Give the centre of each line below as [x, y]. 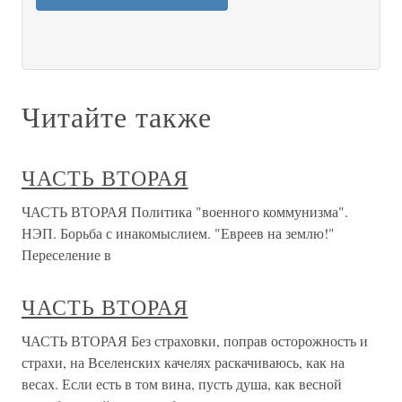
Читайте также [117, 116]
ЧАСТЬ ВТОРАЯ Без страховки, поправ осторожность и [195, 341]
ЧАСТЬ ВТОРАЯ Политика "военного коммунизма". [185, 211]
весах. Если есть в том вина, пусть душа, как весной [182, 384]
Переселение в [66, 254]
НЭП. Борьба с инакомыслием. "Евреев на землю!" [178, 233]
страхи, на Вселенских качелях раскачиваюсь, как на [183, 362]
